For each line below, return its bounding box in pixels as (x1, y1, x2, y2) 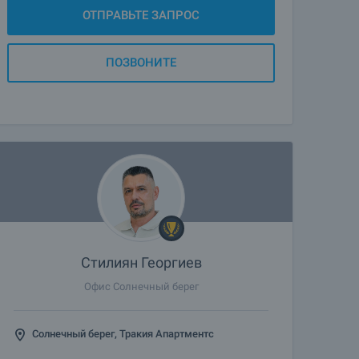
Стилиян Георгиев (80, 254, 202, 271)
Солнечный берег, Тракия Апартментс (32, 328, 214, 340)
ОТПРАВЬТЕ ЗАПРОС (83, 8, 200, 22)
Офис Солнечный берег (83, 280, 199, 292)
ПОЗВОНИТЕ (106, 55, 176, 70)
